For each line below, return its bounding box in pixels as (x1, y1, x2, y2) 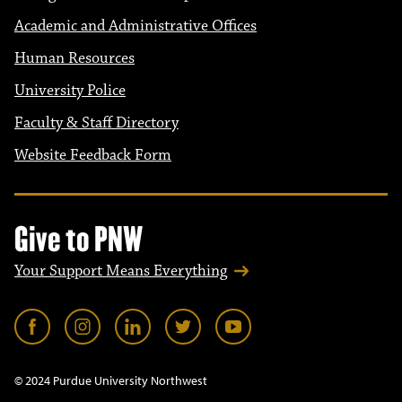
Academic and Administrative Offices (14, 16, 257, 36)
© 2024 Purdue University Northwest (14, 372, 207, 389)
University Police (14, 81, 126, 100)
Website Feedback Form (14, 145, 171, 165)
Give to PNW (14, 218, 144, 260)
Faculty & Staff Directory (14, 113, 179, 133)
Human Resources (14, 48, 135, 68)
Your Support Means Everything (14, 261, 227, 281)
